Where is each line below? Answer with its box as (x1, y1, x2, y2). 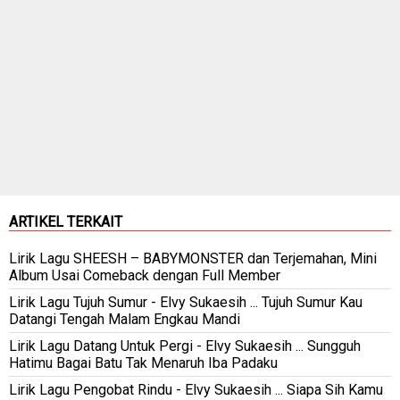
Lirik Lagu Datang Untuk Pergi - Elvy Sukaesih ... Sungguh (9, 337, 361, 355)
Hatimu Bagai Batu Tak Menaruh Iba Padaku (9, 354, 278, 372)
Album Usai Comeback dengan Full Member (9, 267, 280, 285)
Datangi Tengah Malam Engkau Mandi (9, 311, 240, 329)
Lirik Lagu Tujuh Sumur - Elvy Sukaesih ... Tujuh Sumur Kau (9, 294, 362, 312)
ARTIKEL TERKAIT (9, 213, 122, 231)
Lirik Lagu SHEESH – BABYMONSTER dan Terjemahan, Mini (9, 250, 377, 268)
